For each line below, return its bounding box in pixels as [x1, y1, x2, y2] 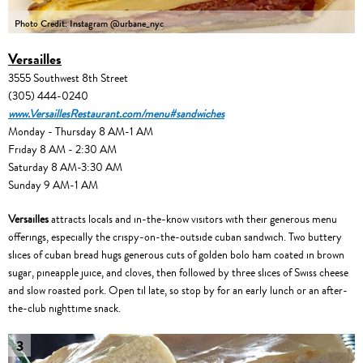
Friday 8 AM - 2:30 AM [8, 142, 117, 158]
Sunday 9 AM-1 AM [8, 177, 98, 194]
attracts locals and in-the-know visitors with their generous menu [51, 211, 337, 228]
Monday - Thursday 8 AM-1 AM [8, 124, 153, 140]
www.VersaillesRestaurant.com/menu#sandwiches [8, 106, 224, 122]
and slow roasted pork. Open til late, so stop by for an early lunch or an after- [8, 283, 348, 299]
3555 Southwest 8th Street [8, 70, 128, 87]
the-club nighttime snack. [8, 301, 121, 317]
